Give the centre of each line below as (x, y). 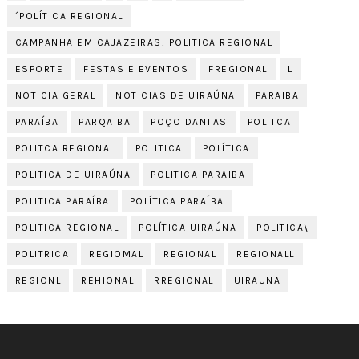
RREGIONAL (184, 280)
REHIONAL (108, 280)
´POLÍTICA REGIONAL (69, 16)
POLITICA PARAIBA (198, 174)
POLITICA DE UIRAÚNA (73, 174)
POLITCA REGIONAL (65, 148)
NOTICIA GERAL (55, 95)
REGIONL (38, 280)
